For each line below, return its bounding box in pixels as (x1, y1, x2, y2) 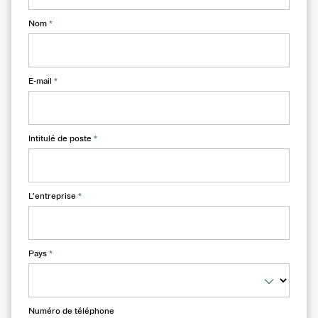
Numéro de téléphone (28, 306, 114, 317)
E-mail (28, 76, 54, 87)
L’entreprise (28, 191, 78, 202)
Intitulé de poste (28, 133, 94, 144)
